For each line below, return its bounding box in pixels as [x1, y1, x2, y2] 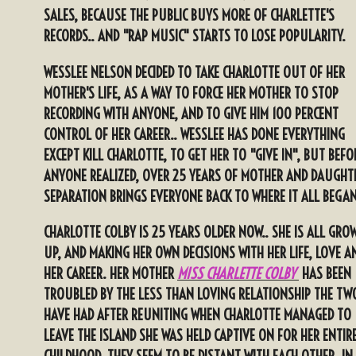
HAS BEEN [302, 264, 351, 284]
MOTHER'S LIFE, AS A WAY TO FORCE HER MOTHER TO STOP [44, 83, 339, 103]
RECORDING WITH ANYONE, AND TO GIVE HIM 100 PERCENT [44, 103, 339, 123]
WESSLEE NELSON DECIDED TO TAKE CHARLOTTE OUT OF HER [44, 62, 345, 82]
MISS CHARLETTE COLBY [177, 264, 296, 284]
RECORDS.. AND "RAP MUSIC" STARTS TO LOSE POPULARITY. [44, 26, 346, 46]
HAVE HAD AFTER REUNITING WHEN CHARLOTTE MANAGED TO [44, 305, 351, 325]
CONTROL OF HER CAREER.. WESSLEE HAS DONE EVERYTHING [44, 124, 345, 144]
